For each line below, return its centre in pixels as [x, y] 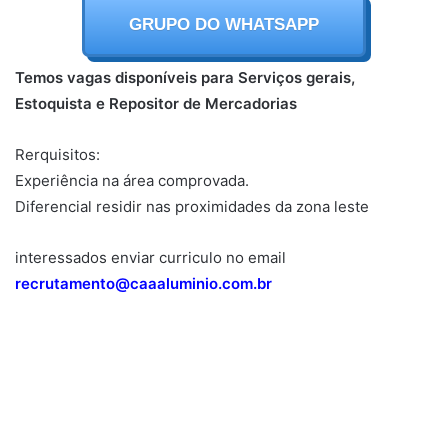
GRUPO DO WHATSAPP [224, 24]
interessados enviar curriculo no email [150, 257]
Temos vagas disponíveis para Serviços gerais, [185, 77]
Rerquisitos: [57, 154]
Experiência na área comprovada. [132, 180]
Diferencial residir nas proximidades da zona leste [192, 206]
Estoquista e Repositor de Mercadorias [156, 103]
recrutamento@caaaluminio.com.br [143, 283]
